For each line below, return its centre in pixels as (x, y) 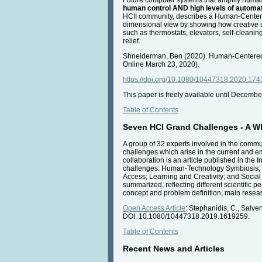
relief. (132, 41)
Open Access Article (154, 208)
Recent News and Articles (174, 248)
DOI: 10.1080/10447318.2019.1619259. (186, 216)
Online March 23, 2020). (161, 64)
